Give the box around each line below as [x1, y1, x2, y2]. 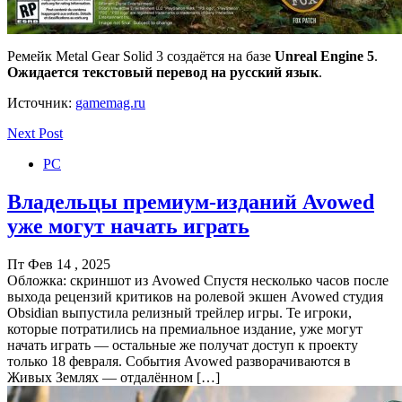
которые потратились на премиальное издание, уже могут [7, 320, 363, 336]
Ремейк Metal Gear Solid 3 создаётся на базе [7, 48, 275, 64]
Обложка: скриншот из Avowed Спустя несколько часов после [7, 272, 389, 288]
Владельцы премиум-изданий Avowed [7, 189, 374, 214]
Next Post [7, 125, 63, 141]
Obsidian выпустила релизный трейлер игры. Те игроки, [7, 304, 352, 320]
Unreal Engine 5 [275, 48, 374, 64]
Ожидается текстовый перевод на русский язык [7, 64, 319, 80]
